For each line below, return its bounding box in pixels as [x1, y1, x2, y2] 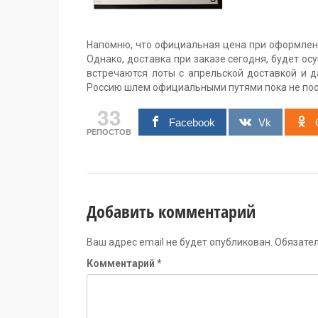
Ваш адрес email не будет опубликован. [87, 236, 273, 248]
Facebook [168, 116, 215, 128]
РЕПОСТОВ [87, 127, 131, 136]
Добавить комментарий [87, 199, 256, 223]
